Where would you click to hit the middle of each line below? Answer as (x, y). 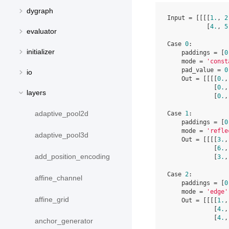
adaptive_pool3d (62, 135)
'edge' (217, 192)
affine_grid (52, 200)
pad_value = (196, 70)
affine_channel (59, 178)
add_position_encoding (72, 157)
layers (36, 93)
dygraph (40, 11)
